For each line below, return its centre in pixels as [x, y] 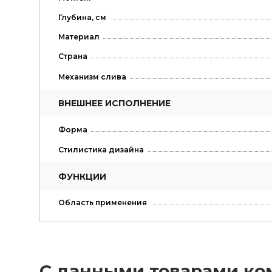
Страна [73, 56]
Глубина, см [82, 18]
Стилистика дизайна [101, 150]
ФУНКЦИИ [82, 176]
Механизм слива [92, 76]
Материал [79, 37]
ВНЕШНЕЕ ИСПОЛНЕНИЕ [114, 104]
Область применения [102, 203]
